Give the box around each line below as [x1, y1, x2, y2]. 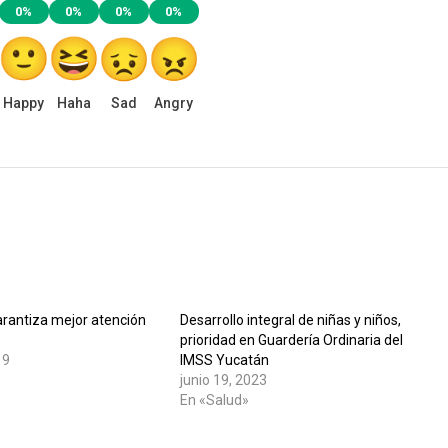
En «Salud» [179, 392, 249, 408]
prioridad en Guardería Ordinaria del [179, 332, 403, 348]
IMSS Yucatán [179, 352, 269, 368]
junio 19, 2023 [179, 372, 267, 388]
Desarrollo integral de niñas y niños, [179, 312, 401, 328]
